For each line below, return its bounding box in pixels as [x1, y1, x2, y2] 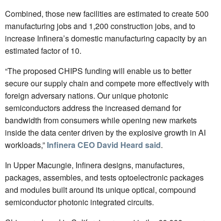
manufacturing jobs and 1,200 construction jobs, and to [5, 20, 195, 32]
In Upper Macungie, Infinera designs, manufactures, [5, 159, 184, 171]
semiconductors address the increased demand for [5, 102, 181, 113]
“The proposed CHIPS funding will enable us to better [5, 65, 191, 76]
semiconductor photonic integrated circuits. [5, 196, 154, 208]
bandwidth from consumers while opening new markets [5, 114, 197, 126]
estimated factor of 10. [5, 44, 81, 56]
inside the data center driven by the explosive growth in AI [5, 126, 206, 138]
